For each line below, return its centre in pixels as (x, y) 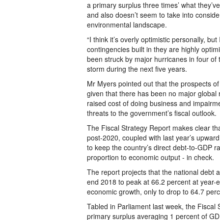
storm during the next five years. (137, 69)
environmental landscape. (127, 25)
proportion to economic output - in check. (151, 157)
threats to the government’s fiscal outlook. (152, 113)
